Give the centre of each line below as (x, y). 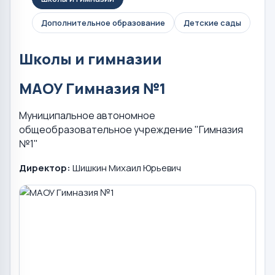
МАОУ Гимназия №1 (92, 88)
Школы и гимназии (91, 59)
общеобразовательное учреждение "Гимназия (131, 130)
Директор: (45, 168)
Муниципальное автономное (87, 116)
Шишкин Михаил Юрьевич (126, 168)
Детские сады (212, 23)
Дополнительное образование (103, 23)
